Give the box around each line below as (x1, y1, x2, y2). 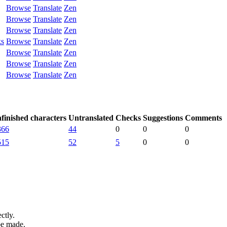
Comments (185, 113, 222, 122)
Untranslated (68, 113, 113, 122)
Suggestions (143, 113, 183, 122)
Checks (116, 113, 141, 122)
